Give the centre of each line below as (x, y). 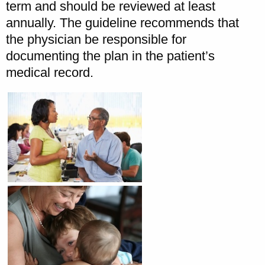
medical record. (50, 72)
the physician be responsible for (96, 39)
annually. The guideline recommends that (122, 22)
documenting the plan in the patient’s (110, 56)
